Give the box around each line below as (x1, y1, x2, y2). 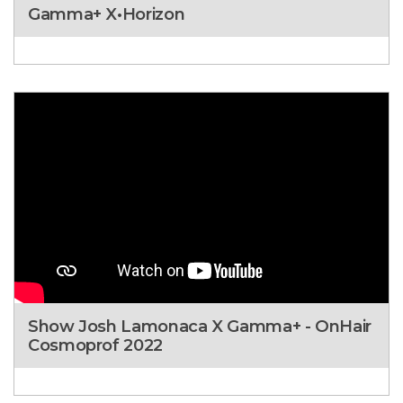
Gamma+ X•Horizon (28, 3, 185, 24)
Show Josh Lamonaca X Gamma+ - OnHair (28, 315, 372, 336)
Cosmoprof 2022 (28, 334, 163, 355)
